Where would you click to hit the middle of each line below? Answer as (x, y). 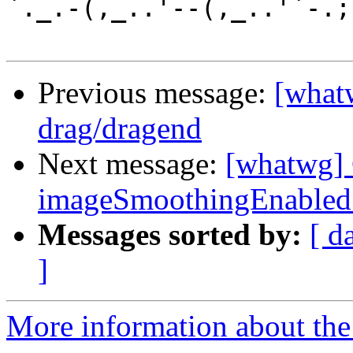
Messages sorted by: (170, 235)
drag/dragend (120, 128)
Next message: (132, 164)
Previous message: (156, 93)
